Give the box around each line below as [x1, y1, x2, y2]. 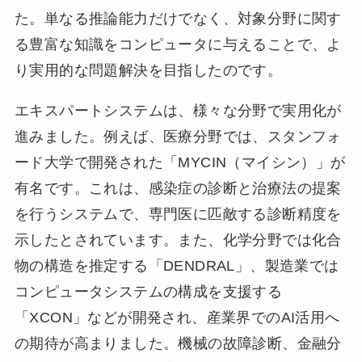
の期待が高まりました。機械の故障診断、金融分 [14, 335, 342, 351]
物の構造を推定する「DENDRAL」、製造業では [14, 257, 339, 274]
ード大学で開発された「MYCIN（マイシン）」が [14, 154, 346, 170]
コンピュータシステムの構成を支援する [14, 283, 283, 300]
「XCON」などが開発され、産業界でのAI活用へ [14, 309, 340, 326]
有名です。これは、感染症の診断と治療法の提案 [14, 179, 342, 196]
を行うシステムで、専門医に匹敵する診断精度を [14, 205, 342, 222]
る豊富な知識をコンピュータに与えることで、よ [14, 36, 342, 53]
